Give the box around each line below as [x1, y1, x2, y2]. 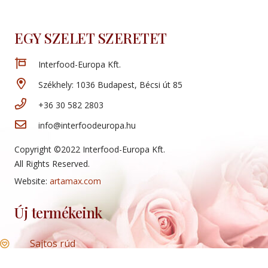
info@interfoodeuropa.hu [38, 120, 136, 132]
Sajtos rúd [29, 237, 75, 251]
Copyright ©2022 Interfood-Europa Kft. [14, 144, 165, 156]
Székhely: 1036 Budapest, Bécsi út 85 [38, 79, 182, 91]
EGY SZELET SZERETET [14, 28, 167, 48]
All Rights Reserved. [14, 158, 90, 170]
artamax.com [50, 175, 101, 187]
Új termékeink [14, 203, 102, 223]
